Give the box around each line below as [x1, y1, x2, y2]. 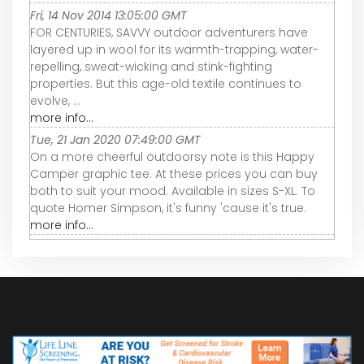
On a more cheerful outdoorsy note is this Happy [30, 148, 314, 165]
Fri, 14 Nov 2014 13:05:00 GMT [30, 6, 187, 24]
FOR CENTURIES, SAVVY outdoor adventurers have [30, 24, 308, 41]
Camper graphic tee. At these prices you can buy [30, 165, 318, 182]
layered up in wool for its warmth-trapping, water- [30, 41, 318, 58]
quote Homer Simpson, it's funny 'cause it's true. [30, 199, 306, 216]
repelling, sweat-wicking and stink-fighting [30, 58, 272, 75]
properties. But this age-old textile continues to [30, 75, 301, 92]
